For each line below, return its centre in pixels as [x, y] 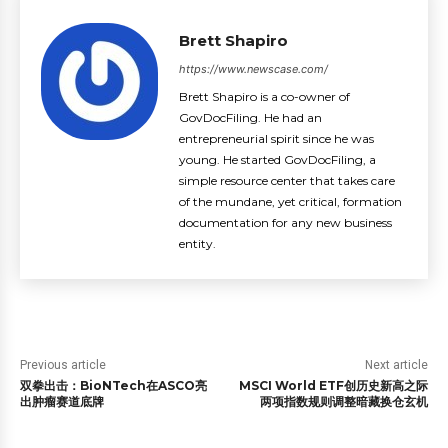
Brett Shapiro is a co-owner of [264, 96]
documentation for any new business [285, 222]
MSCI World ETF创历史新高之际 [333, 385]
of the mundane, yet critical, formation [290, 201]
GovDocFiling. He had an [250, 117]
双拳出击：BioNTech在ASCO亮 [113, 385]
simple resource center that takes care [287, 180]
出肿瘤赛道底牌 [62, 401]
